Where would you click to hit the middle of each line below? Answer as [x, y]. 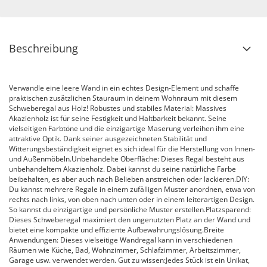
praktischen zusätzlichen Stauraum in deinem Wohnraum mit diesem [123, 98]
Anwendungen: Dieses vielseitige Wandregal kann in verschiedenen [121, 240]
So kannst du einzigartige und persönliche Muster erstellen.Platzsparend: [130, 209]
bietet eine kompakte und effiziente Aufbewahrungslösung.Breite [117, 230]
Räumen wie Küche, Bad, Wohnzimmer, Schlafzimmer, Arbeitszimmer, [125, 250]
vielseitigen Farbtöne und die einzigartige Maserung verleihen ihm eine [127, 128]
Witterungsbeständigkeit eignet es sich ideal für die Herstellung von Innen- [132, 149]
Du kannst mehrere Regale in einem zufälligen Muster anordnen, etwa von [132, 189]
